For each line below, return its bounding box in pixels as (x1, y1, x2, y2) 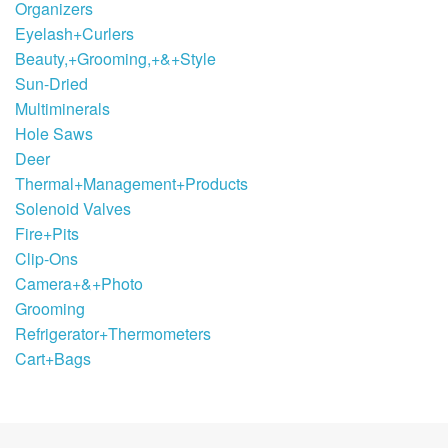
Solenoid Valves (15, 197, 131, 221)
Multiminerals (15, 97, 110, 121)
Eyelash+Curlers (15, 22, 134, 46)
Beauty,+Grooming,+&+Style (15, 47, 216, 71)
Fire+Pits (15, 222, 79, 246)
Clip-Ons (15, 247, 78, 271)
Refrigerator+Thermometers (15, 322, 211, 346)
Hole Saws (15, 122, 93, 146)
